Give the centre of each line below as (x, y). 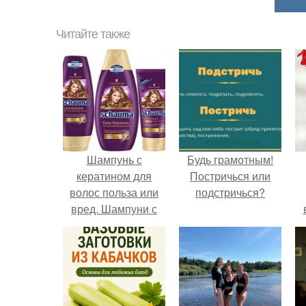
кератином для (114, 176)
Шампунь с (114, 159)
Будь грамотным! (230, 159)
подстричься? (230, 192)
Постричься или (230, 176)
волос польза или (114, 192)
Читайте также (93, 34)
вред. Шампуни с (114, 209)
